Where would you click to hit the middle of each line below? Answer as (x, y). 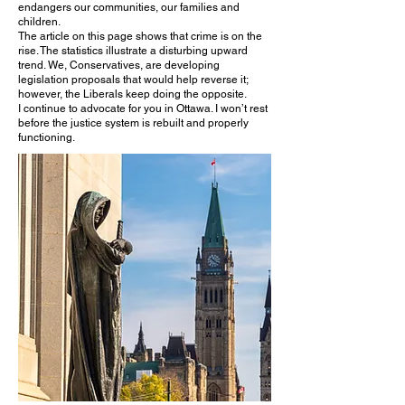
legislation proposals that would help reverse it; (133, 80)
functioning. (47, 137)
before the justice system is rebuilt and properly (133, 123)
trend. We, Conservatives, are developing (119, 65)
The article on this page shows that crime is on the (140, 36)
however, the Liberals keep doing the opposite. (132, 94)
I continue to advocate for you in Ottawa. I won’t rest (143, 108)
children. (39, 22)
